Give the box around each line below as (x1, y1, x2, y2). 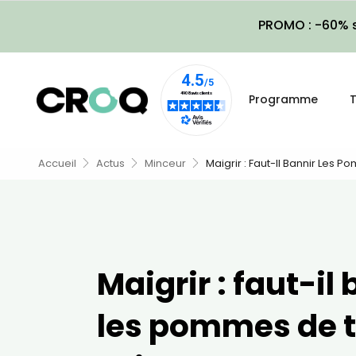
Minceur (145, 156, 186, 171)
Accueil (38, 156, 76, 171)
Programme (249, 91, 318, 107)
